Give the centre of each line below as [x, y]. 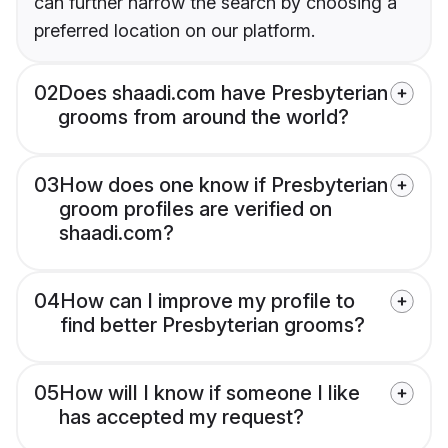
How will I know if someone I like [209, 393]
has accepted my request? [181, 417]
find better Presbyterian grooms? [212, 325]
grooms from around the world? [203, 117]
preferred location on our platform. [174, 31]
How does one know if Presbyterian [223, 185]
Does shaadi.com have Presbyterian [223, 93]
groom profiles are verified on [195, 209]
